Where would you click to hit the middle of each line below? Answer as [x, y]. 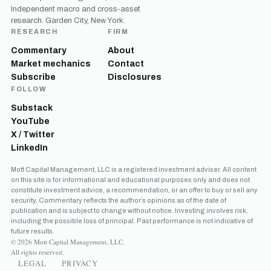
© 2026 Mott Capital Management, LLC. [68, 241]
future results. [33, 231]
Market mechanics [51, 64]
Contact [126, 64]
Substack [32, 108]
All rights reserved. [38, 252]
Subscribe [33, 77]
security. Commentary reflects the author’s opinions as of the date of [119, 200]
